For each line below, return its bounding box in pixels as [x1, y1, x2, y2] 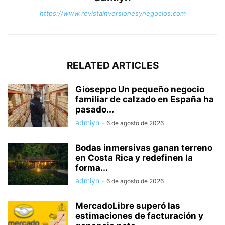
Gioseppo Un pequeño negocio [75, 84, 204, 94]
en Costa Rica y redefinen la [75, 153, 193, 163]
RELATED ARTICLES [66, 60, 159, 71]
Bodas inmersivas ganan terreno [75, 143, 212, 153]
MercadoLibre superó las [75, 201, 180, 211]
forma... [75, 163, 108, 173]
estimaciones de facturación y [75, 211, 203, 221]
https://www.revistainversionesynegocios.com [39, 9, 186, 17]
